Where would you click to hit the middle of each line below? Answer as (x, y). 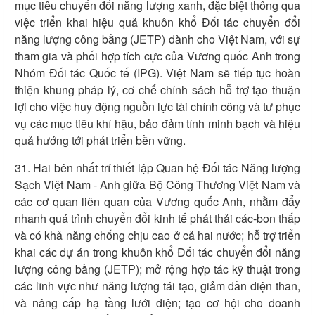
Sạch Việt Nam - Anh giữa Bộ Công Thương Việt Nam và (157, 185)
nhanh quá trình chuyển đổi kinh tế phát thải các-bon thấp (157, 219)
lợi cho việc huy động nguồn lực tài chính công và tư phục (157, 107)
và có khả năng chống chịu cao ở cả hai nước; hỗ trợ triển (157, 236)
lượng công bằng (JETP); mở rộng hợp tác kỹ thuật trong (157, 269)
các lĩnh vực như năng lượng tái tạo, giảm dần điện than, (157, 286)
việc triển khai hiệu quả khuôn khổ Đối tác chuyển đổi (157, 22)
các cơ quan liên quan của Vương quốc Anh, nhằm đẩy (157, 202)
